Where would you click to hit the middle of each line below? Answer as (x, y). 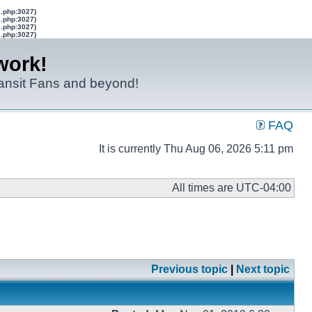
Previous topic (189, 269)
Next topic (263, 269)
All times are (204, 188)
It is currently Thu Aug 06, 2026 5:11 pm (196, 149)
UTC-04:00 (264, 188)
